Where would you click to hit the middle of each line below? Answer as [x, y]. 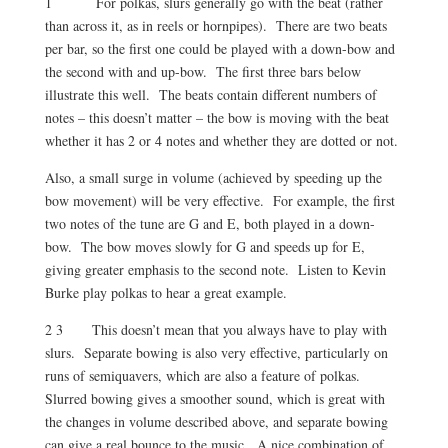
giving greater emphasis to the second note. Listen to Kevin [215, 269]
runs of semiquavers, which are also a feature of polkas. [204, 375]
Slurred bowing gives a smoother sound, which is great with [214, 398]
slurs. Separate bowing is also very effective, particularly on [216, 352]
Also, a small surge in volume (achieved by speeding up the [213, 177]
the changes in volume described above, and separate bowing [216, 421]
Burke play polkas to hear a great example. [165, 292]
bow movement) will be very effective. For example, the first [219, 200]
